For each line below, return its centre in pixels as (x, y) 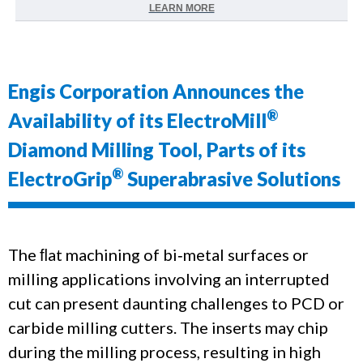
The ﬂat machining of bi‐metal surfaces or (158, 255)
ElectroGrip (60, 179)
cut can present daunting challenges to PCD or (176, 303)
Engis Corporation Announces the (156, 92)
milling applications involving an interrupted (169, 279)
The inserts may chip (254, 328)
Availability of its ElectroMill (137, 121)
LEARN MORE (181, 9)
